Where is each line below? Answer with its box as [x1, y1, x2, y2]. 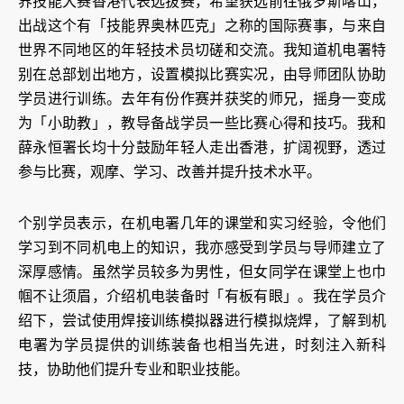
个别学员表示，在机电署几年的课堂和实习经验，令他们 [18, 215, 386, 233]
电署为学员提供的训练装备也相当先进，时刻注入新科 [18, 336, 386, 354]
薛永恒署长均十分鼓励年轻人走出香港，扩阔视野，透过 [18, 139, 386, 157]
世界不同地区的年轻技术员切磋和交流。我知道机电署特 [18, 41, 386, 60]
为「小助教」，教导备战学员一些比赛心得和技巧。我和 [18, 115, 386, 133]
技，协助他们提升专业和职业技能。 [18, 361, 249, 379]
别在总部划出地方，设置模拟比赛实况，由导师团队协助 [18, 66, 386, 84]
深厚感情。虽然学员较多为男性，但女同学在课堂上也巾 [18, 263, 386, 281]
